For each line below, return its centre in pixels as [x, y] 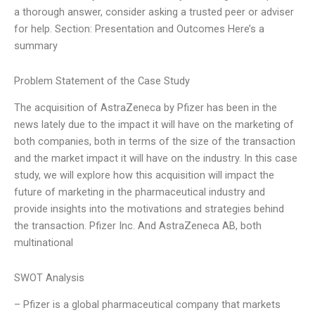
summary [36, 46]
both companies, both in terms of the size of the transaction [155, 142]
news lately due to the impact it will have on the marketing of [154, 125]
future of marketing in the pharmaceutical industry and [140, 192]
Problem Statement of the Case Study [102, 81]
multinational [44, 243]
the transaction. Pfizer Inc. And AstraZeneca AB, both [138, 226]
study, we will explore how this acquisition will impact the [144, 175]
